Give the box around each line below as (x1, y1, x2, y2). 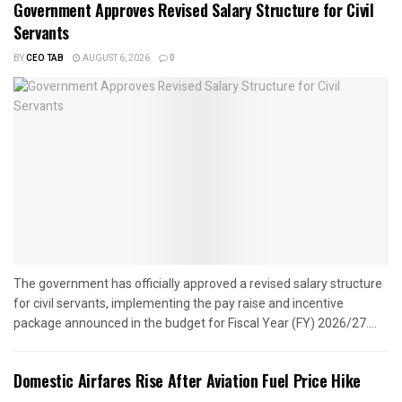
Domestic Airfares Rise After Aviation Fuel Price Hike (13, 369, 361, 393)
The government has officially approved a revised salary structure (13, 276, 382, 292)
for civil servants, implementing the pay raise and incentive (13, 296, 344, 311)
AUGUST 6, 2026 (81, 52, 150, 66)
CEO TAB (26, 52, 64, 66)
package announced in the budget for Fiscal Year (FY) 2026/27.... (13, 316, 377, 331)
